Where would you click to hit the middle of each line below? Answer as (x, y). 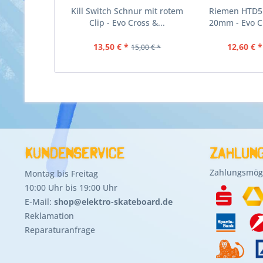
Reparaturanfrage (60, 230)
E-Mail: (39, 202)
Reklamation (49, 216)
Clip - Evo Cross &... (127, 23)
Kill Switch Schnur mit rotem (127, 11)
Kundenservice (74, 153)
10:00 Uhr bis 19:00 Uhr (71, 188)
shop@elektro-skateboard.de (113, 202)
